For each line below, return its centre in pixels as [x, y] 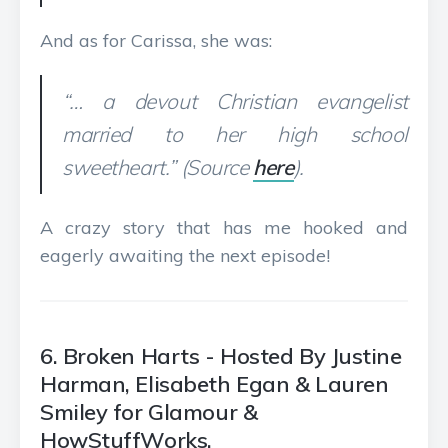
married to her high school [235, 134]
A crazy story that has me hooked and [224, 227]
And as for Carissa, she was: [156, 40]
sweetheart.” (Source [158, 167]
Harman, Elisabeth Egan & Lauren [214, 384]
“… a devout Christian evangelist [235, 101]
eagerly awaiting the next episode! [185, 255]
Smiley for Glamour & [149, 412]
